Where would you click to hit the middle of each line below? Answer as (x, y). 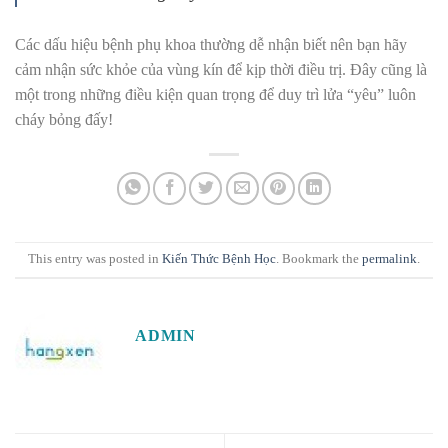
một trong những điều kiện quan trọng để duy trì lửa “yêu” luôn (215, 94)
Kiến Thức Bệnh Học (219, 259)
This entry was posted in (95, 259)
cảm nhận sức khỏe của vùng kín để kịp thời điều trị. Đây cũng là (221, 69)
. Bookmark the (319, 259)
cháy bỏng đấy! (64, 119)
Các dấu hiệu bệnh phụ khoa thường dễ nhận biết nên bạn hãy (211, 44)
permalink (389, 259)
